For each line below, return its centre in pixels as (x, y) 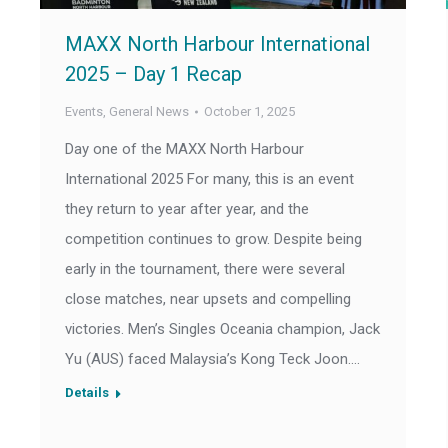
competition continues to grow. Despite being (213, 239)
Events (84, 112)
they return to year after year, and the (187, 209)
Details (87, 393)
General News (149, 112)
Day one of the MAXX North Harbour (184, 149)
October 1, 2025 (249, 112)
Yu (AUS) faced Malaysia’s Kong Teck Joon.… (212, 359)
